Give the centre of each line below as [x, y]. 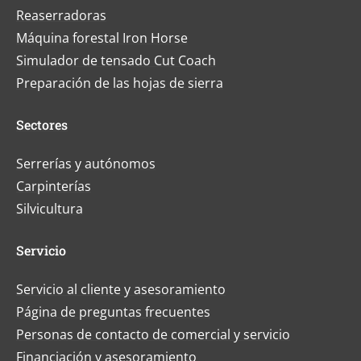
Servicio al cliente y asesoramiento [121, 290]
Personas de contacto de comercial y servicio [153, 335]
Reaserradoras [61, 16]
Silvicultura [50, 209]
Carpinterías [54, 187]
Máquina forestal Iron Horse [102, 38]
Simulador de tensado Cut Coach [116, 61]
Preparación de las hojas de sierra [120, 83]
